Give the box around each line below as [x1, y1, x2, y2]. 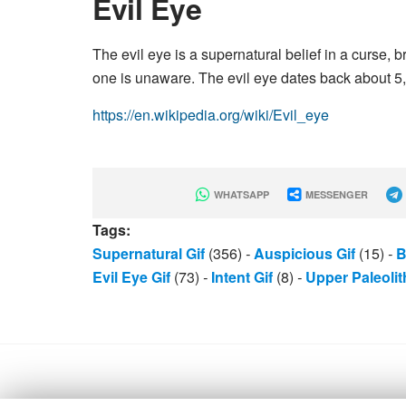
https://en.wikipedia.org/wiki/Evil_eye [92, 104, 329, 125]
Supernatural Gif [92, 243, 205, 264]
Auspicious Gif [254, 243, 355, 264]
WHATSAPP [210, 188, 269, 201]
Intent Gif [211, 266, 273, 287]
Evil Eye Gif [92, 266, 170, 287]
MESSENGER [302, 188, 368, 201]
